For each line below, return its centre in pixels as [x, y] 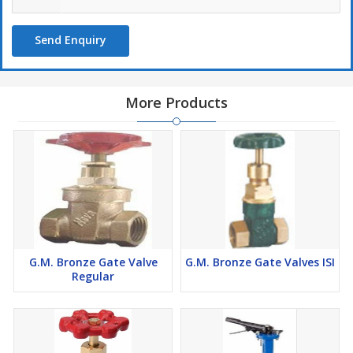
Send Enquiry [71, 40]
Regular [93, 277]
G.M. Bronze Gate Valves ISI [260, 262]
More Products [176, 103]
